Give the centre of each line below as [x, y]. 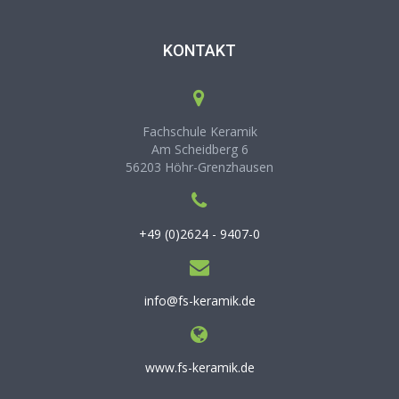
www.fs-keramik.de [199, 368]
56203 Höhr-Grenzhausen [199, 167]
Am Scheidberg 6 [199, 150]
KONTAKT [199, 51]
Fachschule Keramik [199, 132]
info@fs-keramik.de [199, 301]
